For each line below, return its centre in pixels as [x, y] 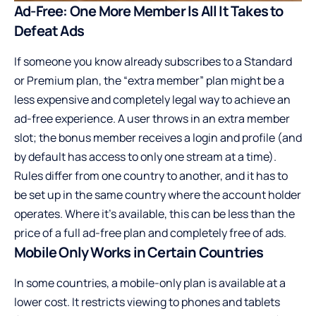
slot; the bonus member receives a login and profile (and [158, 137]
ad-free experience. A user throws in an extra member [152, 118]
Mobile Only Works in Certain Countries [139, 252]
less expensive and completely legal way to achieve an [152, 99]
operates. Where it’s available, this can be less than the [154, 213]
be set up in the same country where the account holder [158, 194]
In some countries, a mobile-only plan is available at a [150, 282]
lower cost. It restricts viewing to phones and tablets [147, 302]
